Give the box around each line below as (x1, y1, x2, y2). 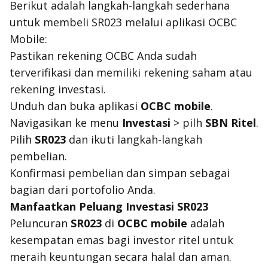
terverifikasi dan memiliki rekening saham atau (10, 65, 252, 80)
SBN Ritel (205, 115, 256, 130)
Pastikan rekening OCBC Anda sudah (10, 48, 197, 63)
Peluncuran (10, 216, 71, 230)
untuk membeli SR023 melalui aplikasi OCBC (10, 15, 237, 29)
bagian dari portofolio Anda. (10, 182, 156, 197)
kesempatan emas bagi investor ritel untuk (10, 233, 233, 247)
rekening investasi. (10, 82, 106, 96)
